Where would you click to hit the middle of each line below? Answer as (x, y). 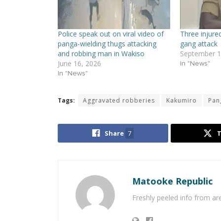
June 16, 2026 (79, 64)
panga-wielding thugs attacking (107, 44)
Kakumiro (182, 101)
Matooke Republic (172, 181)
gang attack (199, 44)
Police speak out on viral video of (111, 34)
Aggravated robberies (119, 101)
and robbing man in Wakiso (101, 54)
